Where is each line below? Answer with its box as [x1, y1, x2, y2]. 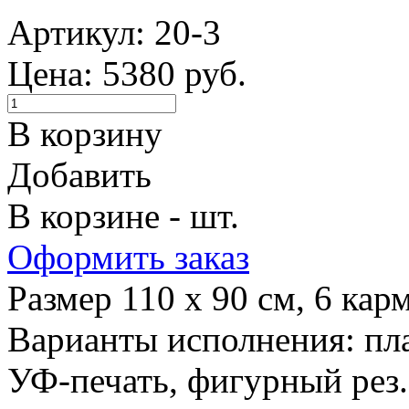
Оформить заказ [7, 236, 249, 277]
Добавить [7, 154, 152, 194]
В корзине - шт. [7, 195, 239, 236]
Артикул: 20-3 [7, 12, 221, 52]
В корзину [7, 113, 163, 153]
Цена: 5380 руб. [7, 53, 246, 93]
